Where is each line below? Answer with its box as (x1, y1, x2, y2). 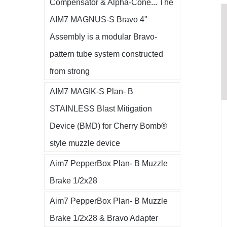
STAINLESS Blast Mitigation (50, 103, 152, 113)
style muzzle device (50, 138, 120, 147)
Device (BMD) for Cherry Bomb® (50, 121, 167, 130)
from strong (50, 66, 90, 75)
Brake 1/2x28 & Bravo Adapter (50, 213, 158, 222)
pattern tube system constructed (50, 49, 163, 58)
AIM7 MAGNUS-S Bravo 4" (50, 14, 147, 24)
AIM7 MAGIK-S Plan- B (50, 86, 133, 96)
